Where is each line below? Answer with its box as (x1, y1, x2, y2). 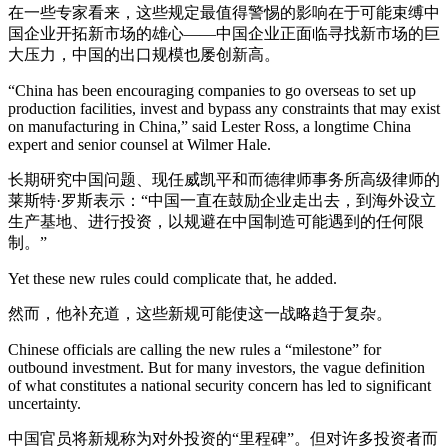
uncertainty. (8, 395, 81, 412)
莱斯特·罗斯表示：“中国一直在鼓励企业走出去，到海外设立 (8, 192, 436, 209)
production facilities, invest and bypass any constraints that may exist (8, 100, 440, 117)
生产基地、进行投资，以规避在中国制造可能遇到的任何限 (8, 213, 424, 230)
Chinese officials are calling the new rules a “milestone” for (8, 341, 381, 358)
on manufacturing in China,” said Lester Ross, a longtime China (8, 118, 411, 135)
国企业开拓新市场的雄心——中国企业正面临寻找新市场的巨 (8, 25, 440, 42)
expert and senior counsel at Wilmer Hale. (8, 136, 271, 153)
